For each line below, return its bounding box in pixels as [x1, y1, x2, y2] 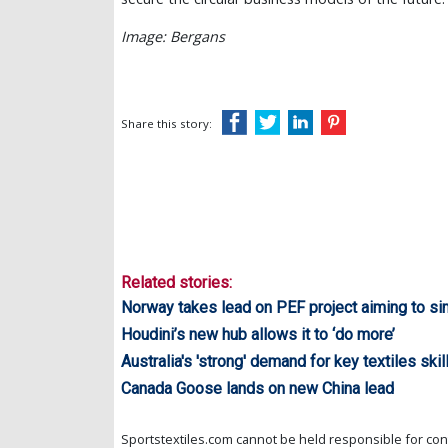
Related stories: [121, 273, 232, 293]
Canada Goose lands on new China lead [121, 378, 394, 398]
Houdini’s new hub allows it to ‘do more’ [121, 324, 395, 344]
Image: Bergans [121, 27, 225, 47]
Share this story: [121, 116, 212, 132]
